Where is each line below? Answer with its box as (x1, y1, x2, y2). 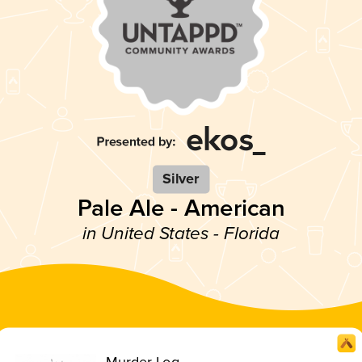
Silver (162, 170, 200, 188)
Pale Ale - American (77, 193, 285, 223)
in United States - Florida (82, 222, 280, 245)
